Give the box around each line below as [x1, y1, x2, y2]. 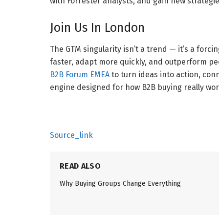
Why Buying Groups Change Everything [60, 179, 181, 188]
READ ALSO [60, 161, 101, 171]
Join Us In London [50, 21, 145, 36]
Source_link [50, 130, 93, 140]
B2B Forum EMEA [50, 69, 109, 79]
